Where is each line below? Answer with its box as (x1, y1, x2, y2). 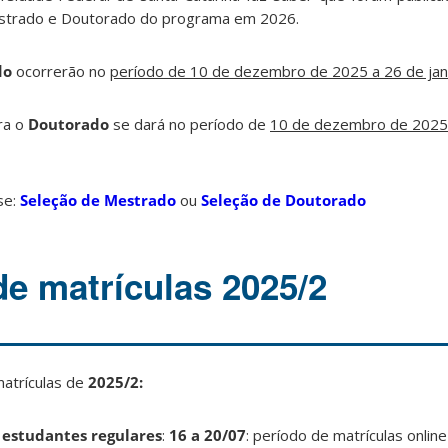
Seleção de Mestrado (20, 190, 176, 211)
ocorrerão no (12, 61, 110, 82)
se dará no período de (109, 114, 270, 135)
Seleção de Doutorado (201, 190, 366, 211)
